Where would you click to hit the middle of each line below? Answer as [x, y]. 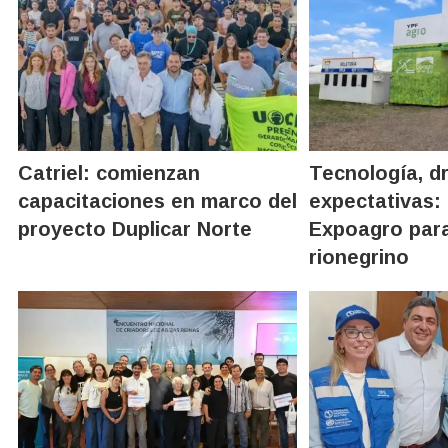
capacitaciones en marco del [157, 200]
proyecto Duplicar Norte [135, 228]
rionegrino [359, 256]
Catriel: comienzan [109, 172]
